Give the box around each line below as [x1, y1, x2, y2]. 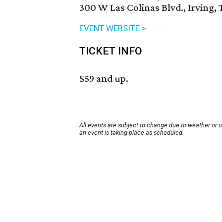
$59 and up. [79, 72, 128, 85]
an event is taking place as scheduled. [79, 129, 184, 137]
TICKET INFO [79, 45, 142, 57]
